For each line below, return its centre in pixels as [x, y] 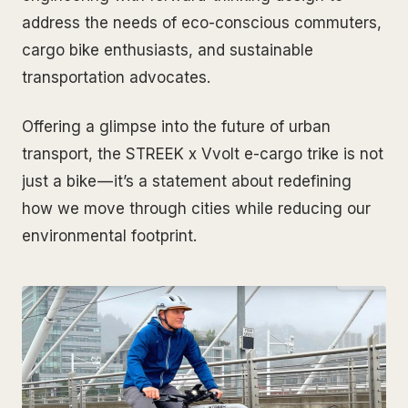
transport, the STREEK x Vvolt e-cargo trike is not [203, 154]
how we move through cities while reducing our [196, 209]
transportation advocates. [116, 78]
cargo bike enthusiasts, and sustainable [168, 51]
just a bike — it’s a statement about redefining [187, 182]
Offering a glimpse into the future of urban [176, 127]
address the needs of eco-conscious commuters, [202, 23]
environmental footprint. [109, 236]
